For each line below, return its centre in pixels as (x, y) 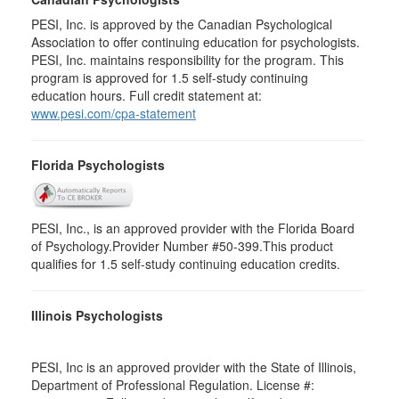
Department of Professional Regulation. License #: (173, 385)
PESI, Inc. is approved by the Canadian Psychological (182, 24)
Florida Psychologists (98, 165)
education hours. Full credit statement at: (147, 95)
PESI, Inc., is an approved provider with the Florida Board (193, 228)
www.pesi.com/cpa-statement (114, 113)
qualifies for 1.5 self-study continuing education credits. (186, 264)
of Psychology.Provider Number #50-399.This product (182, 246)
